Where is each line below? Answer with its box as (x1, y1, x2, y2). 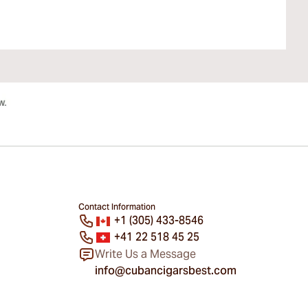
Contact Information (78, 201, 155, 212)
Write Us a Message (95, 246, 196, 261)
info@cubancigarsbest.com (95, 263, 236, 278)
